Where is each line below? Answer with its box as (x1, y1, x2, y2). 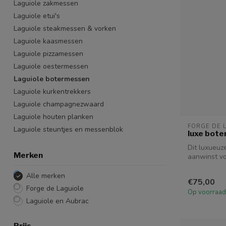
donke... (188, 161, 212, 171)
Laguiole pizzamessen (14, 49, 83, 59)
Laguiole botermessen (14, 74, 90, 84)
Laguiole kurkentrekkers (14, 87, 91, 96)
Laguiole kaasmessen (14, 36, 83, 46)
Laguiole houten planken (14, 112, 93, 122)
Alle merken (26, 171, 65, 181)
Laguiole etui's (14, 11, 60, 21)
